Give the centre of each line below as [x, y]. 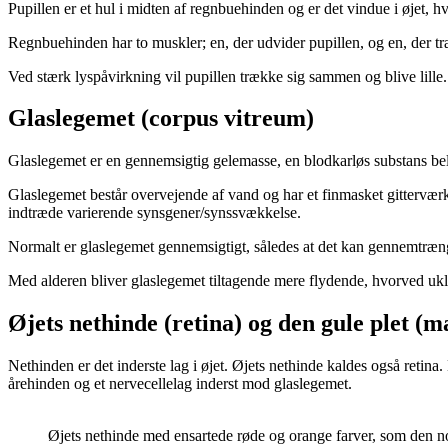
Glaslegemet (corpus [116, 118]
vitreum [265, 118]
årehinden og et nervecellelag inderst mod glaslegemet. [180, 384]
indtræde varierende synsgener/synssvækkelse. [154, 213]
